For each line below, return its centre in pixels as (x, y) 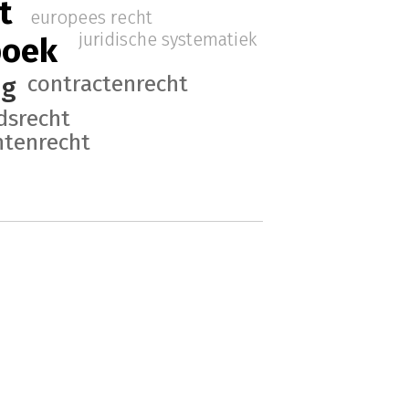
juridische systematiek (168, 39)
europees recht (91, 18)
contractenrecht (107, 84)
